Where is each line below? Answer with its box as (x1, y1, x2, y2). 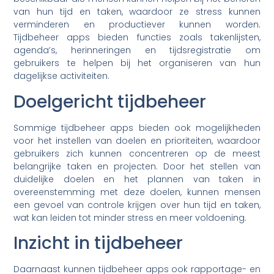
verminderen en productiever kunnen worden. (13, 18, 261, 31)
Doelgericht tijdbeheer (13, 89, 207, 114)
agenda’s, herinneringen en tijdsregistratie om (13, 44, 261, 57)
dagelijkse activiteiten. (13, 70, 110, 83)
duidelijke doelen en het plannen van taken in (13, 172, 261, 185)
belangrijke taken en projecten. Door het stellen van (13, 160, 261, 172)
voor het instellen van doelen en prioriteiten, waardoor (13, 134, 261, 147)
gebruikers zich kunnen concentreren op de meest (13, 147, 261, 160)
